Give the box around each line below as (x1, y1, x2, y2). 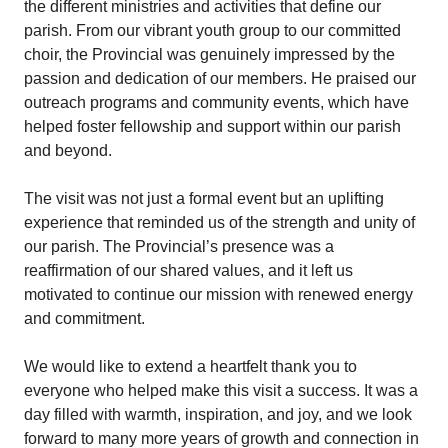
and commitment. (24, 309, 145, 327)
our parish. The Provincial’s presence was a (24, 237, 334, 255)
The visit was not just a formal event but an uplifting (24, 189, 384, 207)
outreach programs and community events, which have (24, 93, 409, 111)
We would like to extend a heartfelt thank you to (24, 357, 357, 375)
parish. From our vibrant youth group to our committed (24, 21, 401, 39)
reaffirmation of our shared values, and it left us (24, 261, 353, 279)
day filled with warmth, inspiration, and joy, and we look (24, 405, 412, 423)
